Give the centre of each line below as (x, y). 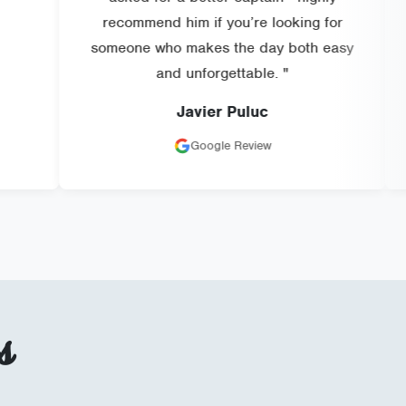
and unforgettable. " (155, 73)
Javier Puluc (155, 112)
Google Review (163, 146)
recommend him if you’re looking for (155, 23)
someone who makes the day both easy (155, 48)
